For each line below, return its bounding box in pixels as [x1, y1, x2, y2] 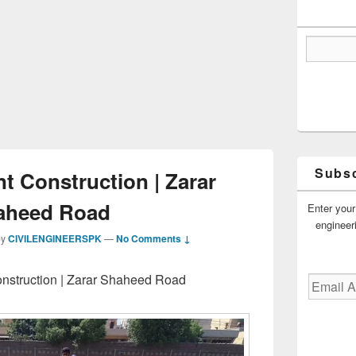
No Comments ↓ [116, 231, 191, 246]
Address [307, 289, 346, 305]
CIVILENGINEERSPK [8, 231, 102, 246]
